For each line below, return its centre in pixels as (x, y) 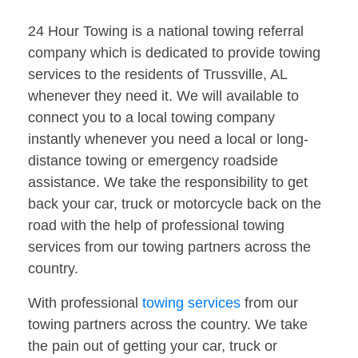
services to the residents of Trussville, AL (157, 75)
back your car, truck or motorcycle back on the (175, 204)
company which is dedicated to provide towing (174, 53)
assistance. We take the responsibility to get (168, 183)
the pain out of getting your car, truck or (153, 346)
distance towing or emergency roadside (153, 161)
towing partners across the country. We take (168, 325)
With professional (85, 303)
